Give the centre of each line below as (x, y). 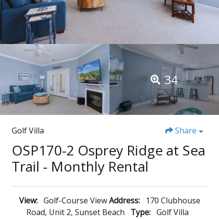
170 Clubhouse (173, 201)
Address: (124, 201)
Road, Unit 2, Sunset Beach (76, 212)
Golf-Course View (75, 201)
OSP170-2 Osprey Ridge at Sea (109, 150)
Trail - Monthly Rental (80, 166)
